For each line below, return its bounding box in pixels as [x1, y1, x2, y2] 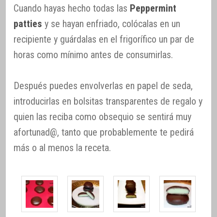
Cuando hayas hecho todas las [14, 2, 130, 14]
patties [14, 17, 42, 30]
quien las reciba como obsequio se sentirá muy [14, 110, 191, 123]
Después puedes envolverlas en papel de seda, [14, 79, 193, 92]
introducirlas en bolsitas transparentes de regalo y [14, 95, 202, 107]
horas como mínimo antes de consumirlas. [14, 48, 173, 61]
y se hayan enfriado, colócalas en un [42, 17, 180, 30]
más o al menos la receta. [14, 141, 111, 154]
